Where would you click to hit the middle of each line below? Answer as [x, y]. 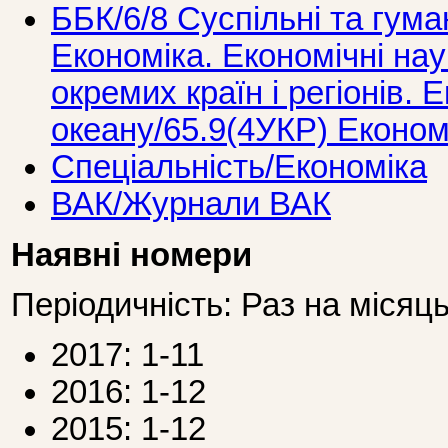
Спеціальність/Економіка [239, 167]
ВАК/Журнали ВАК [191, 204]
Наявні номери [131, 254]
